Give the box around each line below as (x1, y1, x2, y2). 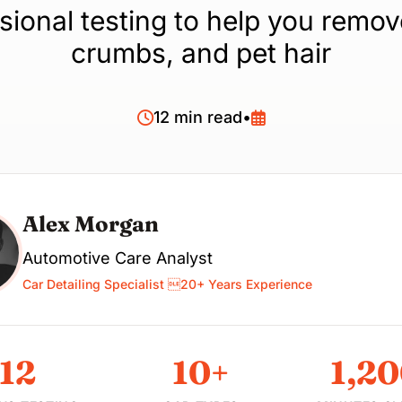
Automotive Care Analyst (22, 249, 213, 267)
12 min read (153, 108, 242, 127)
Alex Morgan (22, 211, 159, 237)
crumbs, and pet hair (71, 37, 331, 69)
